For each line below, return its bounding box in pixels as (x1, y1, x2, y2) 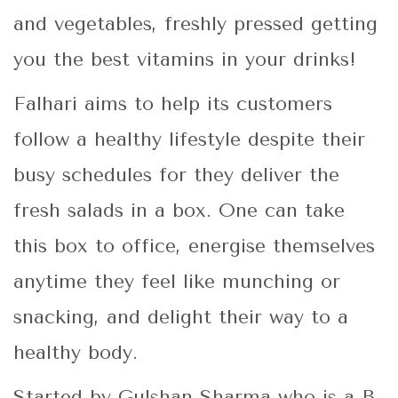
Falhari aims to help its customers (13, 92, 332, 116)
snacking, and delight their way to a (13, 306, 348, 330)
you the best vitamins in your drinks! (13, 48, 356, 72)
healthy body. (13, 341, 138, 365)
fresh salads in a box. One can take (13, 199, 345, 223)
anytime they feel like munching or (13, 270, 340, 294)
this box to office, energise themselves (13, 235, 375, 259)
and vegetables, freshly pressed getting (13, 12, 378, 36)
